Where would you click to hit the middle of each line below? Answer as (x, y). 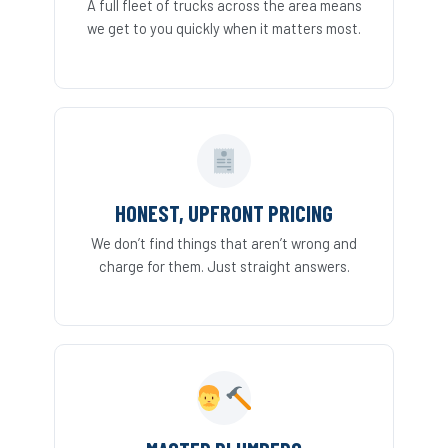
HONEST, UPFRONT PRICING (224, 212)
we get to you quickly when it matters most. (224, 27)
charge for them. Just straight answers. (224, 265)
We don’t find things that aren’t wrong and (224, 242)
